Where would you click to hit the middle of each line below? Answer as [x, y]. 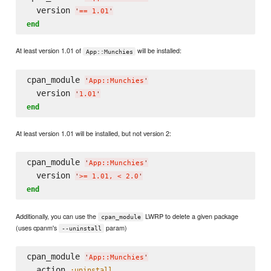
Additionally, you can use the [57, 216]
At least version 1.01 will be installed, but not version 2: [94, 133]
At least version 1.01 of [50, 51]
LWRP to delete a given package [191, 216]
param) [116, 227]
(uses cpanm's [38, 227]
